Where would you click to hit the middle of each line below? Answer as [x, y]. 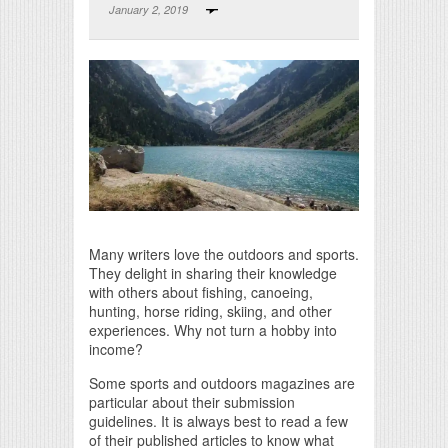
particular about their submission [192, 402]
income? [116, 349]
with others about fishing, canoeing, [201, 292]
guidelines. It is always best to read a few [218, 421]
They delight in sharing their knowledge [213, 273]
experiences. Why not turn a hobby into [213, 330]
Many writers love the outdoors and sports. [224, 254]
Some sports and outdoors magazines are [222, 383]
